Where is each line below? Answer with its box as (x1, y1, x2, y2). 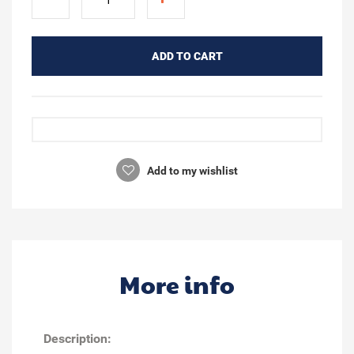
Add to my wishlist (145, 164, 238, 177)
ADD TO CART (151, 49, 223, 62)
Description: (43, 330, 111, 346)
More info (119, 267, 235, 300)
